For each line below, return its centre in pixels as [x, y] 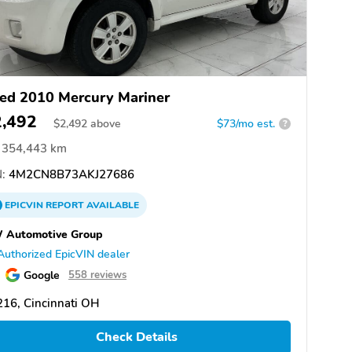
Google [42, 275]
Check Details [136, 337]
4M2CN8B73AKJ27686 [70, 174]
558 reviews [97, 275]
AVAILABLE [112, 205]
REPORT [65, 205]
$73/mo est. [246, 123]
